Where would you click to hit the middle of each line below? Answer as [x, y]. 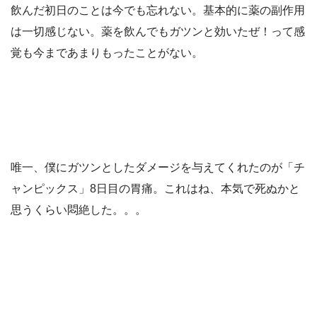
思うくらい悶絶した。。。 [79, 210]
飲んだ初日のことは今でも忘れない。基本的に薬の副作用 [158, 11]
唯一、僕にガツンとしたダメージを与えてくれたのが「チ [158, 168]
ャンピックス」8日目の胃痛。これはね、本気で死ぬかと [155, 189]
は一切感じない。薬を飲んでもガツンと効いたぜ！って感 [158, 32]
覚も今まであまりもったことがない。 [107, 53]
